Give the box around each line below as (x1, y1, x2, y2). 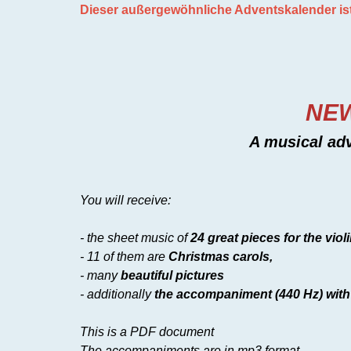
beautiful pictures (121, 269, 224, 282)
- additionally (80, 288, 154, 301)
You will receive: (80, 194, 171, 207)
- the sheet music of (80, 231, 190, 244)
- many (80, 269, 121, 282)
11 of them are (87, 250, 168, 263)
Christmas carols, (168, 250, 273, 263)
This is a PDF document (80, 325, 214, 338)
